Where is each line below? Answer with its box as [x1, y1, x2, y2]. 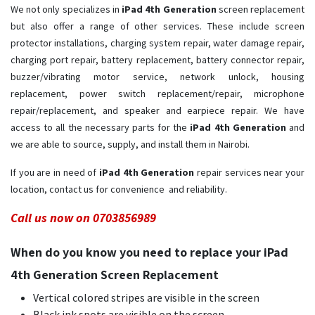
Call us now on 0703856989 [11, 210, 156, 226]
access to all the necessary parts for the [11, 121, 191, 134]
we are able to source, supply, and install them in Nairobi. [11, 138, 252, 151]
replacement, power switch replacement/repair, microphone [11, 87, 304, 101]
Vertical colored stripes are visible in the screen [33, 290, 259, 305]
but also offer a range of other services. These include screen [11, 20, 304, 33]
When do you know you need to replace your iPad [11, 244, 288, 261]
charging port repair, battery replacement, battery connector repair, [11, 53, 304, 67]
